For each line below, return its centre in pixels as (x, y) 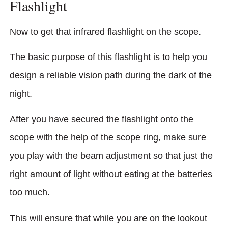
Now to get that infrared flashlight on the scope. (107, 31)
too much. (31, 193)
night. (22, 93)
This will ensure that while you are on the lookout (108, 218)
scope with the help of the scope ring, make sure (108, 138)
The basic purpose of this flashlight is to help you (108, 57)
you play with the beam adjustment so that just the (111, 156)
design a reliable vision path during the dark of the (111, 75)
